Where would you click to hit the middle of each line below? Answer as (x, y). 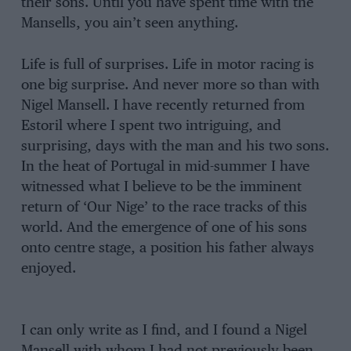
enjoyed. (48, 268)
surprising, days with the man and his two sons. (175, 146)
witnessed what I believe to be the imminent (161, 187)
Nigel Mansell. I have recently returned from (163, 105)
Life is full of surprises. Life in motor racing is (167, 65)
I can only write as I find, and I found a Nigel (164, 331)
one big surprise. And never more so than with (170, 85)
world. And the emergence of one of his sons (164, 228)
